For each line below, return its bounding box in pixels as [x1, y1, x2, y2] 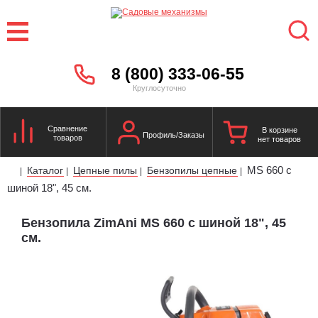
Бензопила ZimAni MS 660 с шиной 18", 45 [21, 215, 286, 230]
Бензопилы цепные [147, 164, 237, 176]
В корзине [261, 126, 297, 134]
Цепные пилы [73, 164, 137, 176]
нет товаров [258, 135, 302, 143]
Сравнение [48, 124, 88, 133]
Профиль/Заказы [142, 130, 204, 139]
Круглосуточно [132, 83, 186, 92]
